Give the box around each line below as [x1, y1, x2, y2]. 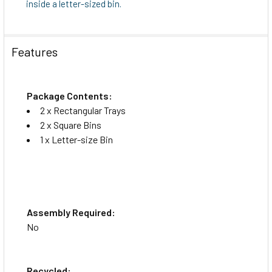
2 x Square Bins [40, 118, 101, 131]
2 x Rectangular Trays [40, 104, 126, 116]
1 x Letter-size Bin [40, 133, 113, 145]
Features [12, 44, 58, 59]
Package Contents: [27, 89, 112, 101]
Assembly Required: [27, 206, 115, 218]
